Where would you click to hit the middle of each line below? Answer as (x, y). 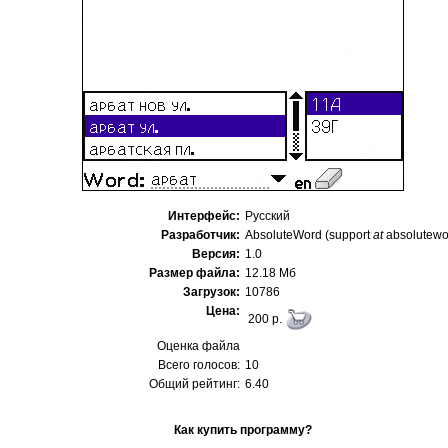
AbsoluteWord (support (309, 235)
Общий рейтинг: (194, 384)
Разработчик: (200, 235)
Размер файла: (194, 273)
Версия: (216, 254)
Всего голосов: (199, 365)
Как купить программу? (242, 430)
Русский (267, 216)
